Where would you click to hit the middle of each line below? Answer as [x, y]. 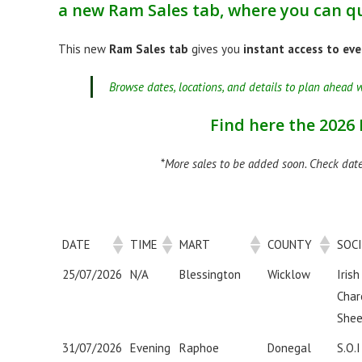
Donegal [289, 348]
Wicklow [289, 274]
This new [84, 49]
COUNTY [290, 244]
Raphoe [199, 348]
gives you [216, 49]
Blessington [210, 274]
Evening [150, 348]
